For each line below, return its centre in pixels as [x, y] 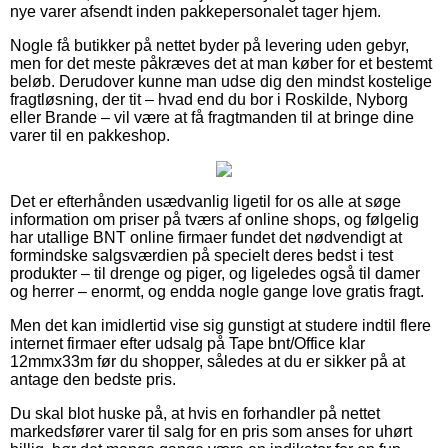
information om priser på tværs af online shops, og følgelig [214, 219]
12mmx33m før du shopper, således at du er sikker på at [207, 361]
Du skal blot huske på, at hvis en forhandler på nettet [195, 413]
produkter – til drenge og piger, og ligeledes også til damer [215, 273]
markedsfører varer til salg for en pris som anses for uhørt [211, 431]
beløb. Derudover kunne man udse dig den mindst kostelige [221, 81]
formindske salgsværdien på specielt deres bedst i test [201, 255]
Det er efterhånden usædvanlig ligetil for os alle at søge [205, 201]
